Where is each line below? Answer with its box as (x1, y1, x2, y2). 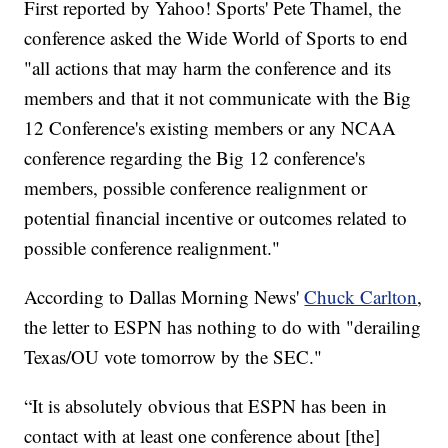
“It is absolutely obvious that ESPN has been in (24, 393, 388, 419)
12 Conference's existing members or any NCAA (24, 115, 397, 141)
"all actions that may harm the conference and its (24, 55, 392, 81)
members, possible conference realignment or (24, 175, 368, 201)
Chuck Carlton (304, 284, 418, 310)
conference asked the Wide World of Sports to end (24, 25, 409, 51)
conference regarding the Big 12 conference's (24, 145, 366, 171)
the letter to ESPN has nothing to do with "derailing (24, 314, 422, 340)
